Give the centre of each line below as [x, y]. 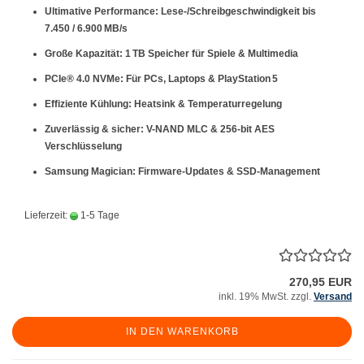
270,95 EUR [321, 282]
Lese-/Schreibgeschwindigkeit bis [237, 11]
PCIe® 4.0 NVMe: [84, 79]
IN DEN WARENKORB [182, 331]
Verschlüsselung [83, 146]
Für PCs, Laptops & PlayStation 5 [201, 79]
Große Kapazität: [84, 54]
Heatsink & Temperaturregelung [207, 104]
